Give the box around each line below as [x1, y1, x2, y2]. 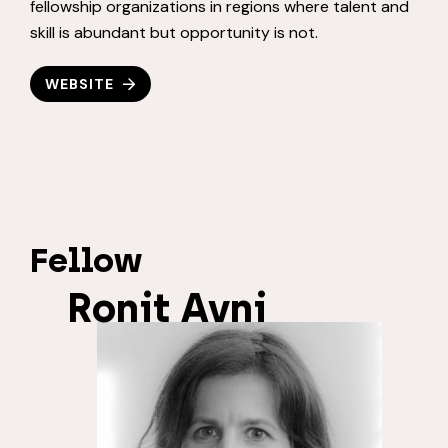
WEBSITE [45, 75, 114, 94]
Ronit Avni [66, 284, 267, 333]
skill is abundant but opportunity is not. [30, 22, 318, 44]
